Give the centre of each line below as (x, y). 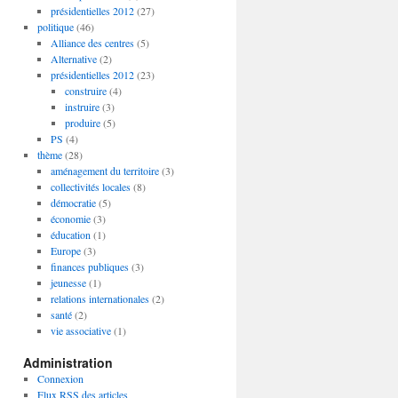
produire (82, 123)
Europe (66, 251)
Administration (68, 362)
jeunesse (69, 283)
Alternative (74, 59)
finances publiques (90, 267)
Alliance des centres (93, 43)
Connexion (60, 378)
